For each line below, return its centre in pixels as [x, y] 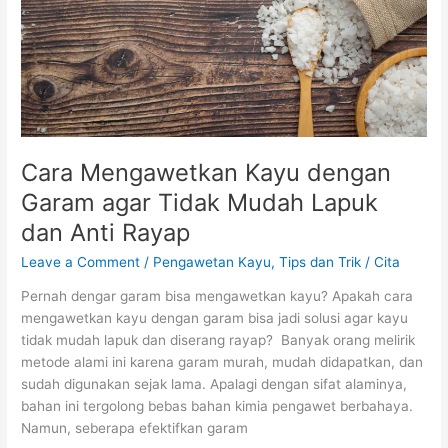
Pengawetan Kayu [212, 261]
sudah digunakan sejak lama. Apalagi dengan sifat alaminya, [214, 384]
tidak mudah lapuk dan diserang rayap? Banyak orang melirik [218, 340]
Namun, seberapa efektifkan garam [135, 428]
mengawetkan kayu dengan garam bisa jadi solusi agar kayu [215, 318]
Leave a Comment [81, 261]
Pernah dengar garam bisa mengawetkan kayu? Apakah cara [217, 296]
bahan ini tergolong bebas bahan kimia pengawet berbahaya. [219, 406]
